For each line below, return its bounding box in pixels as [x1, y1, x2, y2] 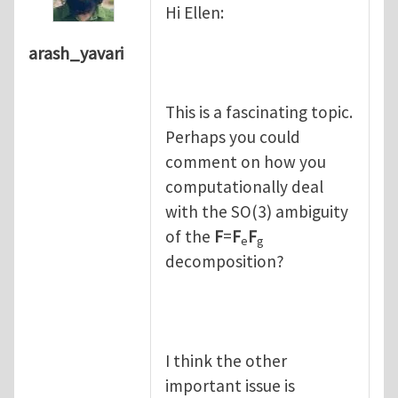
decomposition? [165, 250, 284, 272]
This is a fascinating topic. [165, 100, 353, 123]
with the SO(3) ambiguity [165, 200, 348, 222]
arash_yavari [28, 42, 123, 65]
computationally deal [165, 175, 323, 197]
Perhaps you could [165, 125, 300, 147]
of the [165, 225, 214, 247]
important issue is [165, 374, 295, 396]
